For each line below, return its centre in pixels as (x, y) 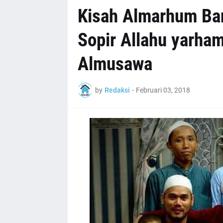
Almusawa (115, 64)
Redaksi (117, 90)
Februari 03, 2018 (163, 90)
